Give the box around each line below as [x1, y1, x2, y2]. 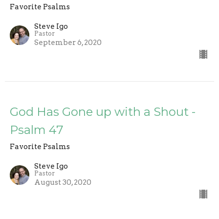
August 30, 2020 [34, 177, 91, 187]
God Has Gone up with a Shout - [10, 104, 196, 119]
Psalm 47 [10, 122, 64, 137]
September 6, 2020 [34, 38, 102, 47]
